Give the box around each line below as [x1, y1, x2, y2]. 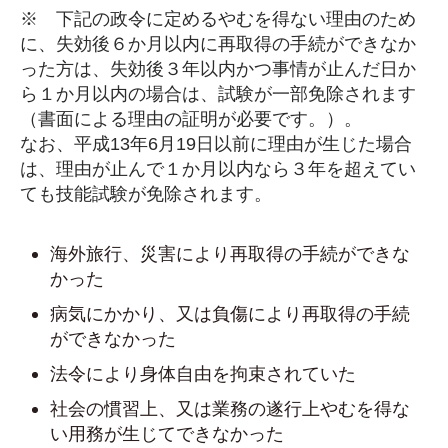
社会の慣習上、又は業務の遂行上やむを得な [50, 398, 410, 420]
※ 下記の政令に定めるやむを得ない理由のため [20, 8, 416, 30]
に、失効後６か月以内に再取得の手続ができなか [20, 33, 416, 55]
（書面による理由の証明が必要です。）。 [20, 108, 362, 130]
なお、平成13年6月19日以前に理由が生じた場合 [20, 133, 412, 155]
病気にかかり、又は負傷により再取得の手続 [50, 303, 410, 325]
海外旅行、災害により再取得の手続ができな [50, 243, 410, 265]
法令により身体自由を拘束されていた [50, 363, 356, 385]
